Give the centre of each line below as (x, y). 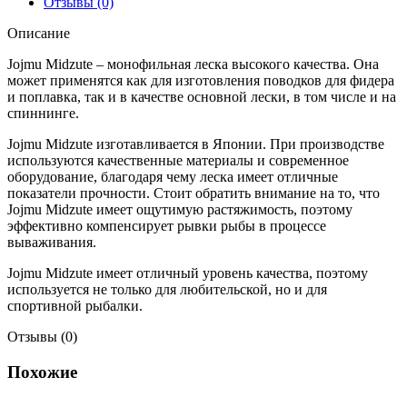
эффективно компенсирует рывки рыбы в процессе (167, 225)
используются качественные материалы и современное (178, 160)
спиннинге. (43, 113)
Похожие (42, 372)
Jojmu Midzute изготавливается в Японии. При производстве (196, 144)
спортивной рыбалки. (75, 305)
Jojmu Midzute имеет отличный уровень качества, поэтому (188, 273)
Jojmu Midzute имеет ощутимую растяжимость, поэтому (180, 209)
